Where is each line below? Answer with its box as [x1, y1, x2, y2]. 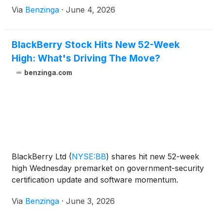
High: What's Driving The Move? [12, 52, 160, 64]
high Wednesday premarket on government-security [12, 163, 204, 173]
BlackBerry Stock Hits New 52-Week [12, 39, 180, 51]
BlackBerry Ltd [12, 152, 69, 162]
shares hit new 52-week [109, 152, 199, 162]
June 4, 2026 [66, 5, 115, 15]
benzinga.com [24, 69, 72, 77]
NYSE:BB [72, 152, 106, 162]
